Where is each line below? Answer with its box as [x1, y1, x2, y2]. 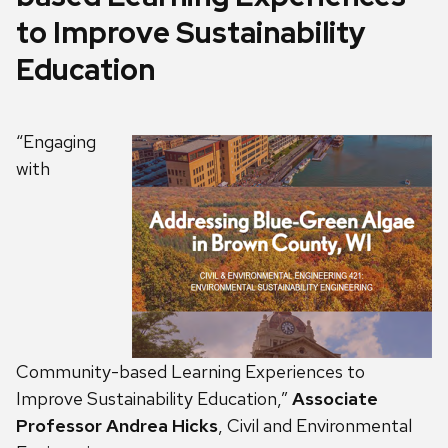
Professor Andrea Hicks [16, 414, 218, 438]
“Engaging [16, 130, 96, 154]
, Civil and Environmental [218, 414, 412, 438]
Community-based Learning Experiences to [16, 360, 365, 384]
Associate [292, 387, 378, 411]
